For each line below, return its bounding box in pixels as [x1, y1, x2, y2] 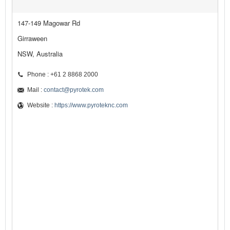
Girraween [17, 33, 47, 44]
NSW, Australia [17, 49, 63, 59]
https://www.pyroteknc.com [54, 102, 128, 109]
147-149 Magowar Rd [17, 18, 80, 28]
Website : [27, 102, 54, 109]
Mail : [27, 86, 44, 94]
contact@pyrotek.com [44, 86, 104, 94]
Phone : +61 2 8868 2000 [27, 71, 98, 79]
